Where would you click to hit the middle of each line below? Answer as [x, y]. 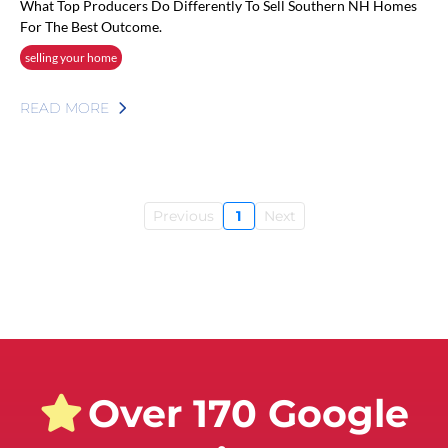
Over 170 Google [248, 413]
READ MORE [64, 107]
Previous [183, 215]
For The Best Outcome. [91, 26]
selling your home [71, 57]
